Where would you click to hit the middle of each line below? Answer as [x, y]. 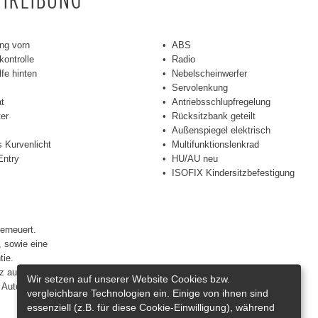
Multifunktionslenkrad [215, 144]
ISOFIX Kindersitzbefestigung [233, 172]
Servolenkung [200, 87]
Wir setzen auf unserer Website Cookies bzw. [128, 279]
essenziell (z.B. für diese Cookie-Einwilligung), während [151, 307]
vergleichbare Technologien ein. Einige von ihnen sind [148, 293]
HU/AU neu [195, 158]
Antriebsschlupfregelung [221, 102]
